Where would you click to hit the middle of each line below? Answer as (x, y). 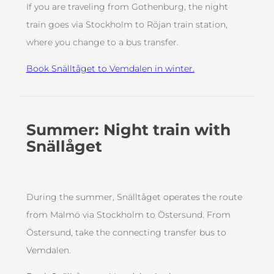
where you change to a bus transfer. (102, 43)
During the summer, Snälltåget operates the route (134, 197)
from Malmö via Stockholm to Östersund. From (128, 215)
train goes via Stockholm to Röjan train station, (127, 25)
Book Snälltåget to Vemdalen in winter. (110, 69)
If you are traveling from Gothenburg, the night (127, 7)
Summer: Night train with (128, 130)
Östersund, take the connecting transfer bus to (126, 233)
